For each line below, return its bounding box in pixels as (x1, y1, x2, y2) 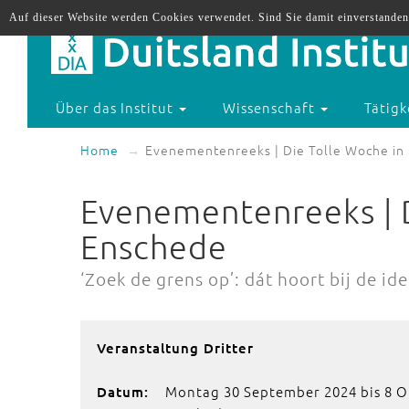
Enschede (80, 227, 227, 266)
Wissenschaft (223, 98, 320, 118)
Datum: (97, 383, 149, 401)
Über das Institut (56, 98, 178, 118)
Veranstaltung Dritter (97, 339, 254, 357)
